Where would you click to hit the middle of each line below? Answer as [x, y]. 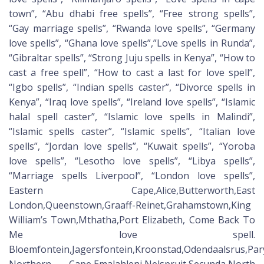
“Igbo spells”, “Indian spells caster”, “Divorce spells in [132, 88]
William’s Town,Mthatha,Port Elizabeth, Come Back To [132, 220]
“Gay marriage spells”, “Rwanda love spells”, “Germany [132, 29]
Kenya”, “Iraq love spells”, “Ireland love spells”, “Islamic [132, 102]
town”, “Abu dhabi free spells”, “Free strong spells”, [132, 14]
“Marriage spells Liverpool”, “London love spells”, [132, 176]
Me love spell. [132, 235]
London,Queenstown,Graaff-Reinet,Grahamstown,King [130, 205]
